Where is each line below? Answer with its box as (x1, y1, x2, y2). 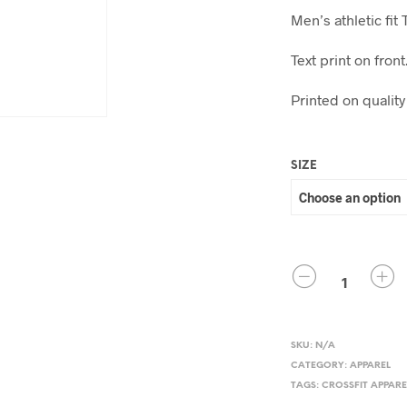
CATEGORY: (291, 360, 351, 371)
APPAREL (350, 360, 392, 371)
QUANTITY (290, 266, 352, 278)
